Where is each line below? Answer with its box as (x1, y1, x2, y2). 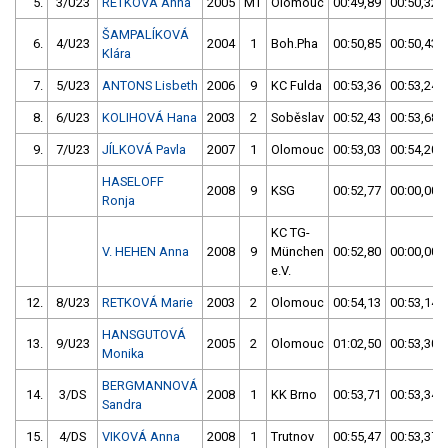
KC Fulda (271, 78, 322, 94)
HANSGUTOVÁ (102, 327, 186, 343)
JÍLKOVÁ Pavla (102, 142, 186, 158)
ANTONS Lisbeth (102, 78, 198, 94)
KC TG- (271, 225, 310, 241)
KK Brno (271, 387, 317, 403)
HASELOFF (102, 174, 164, 190)
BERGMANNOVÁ (102, 378, 198, 394)
